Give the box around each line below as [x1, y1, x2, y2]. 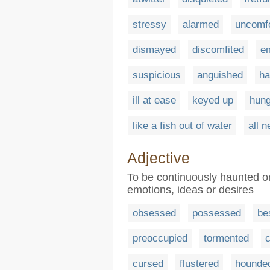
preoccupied [133, 232, 187, 244]
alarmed [183, 18, 219, 30]
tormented [204, 232, 249, 244]
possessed [192, 207, 241, 219]
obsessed [133, 207, 176, 219]
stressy [133, 18, 166, 30]
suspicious [133, 69, 181, 81]
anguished [197, 69, 243, 81]
